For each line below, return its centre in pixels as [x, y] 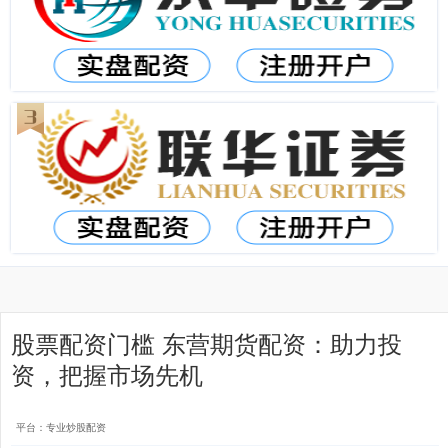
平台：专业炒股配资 [61, 427]
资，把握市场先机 [107, 374]
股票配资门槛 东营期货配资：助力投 [206, 343]
